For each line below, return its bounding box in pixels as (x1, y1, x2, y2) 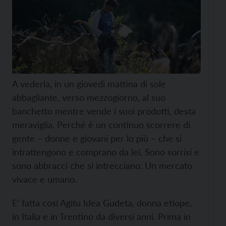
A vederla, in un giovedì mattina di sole (12, 78, 166, 90)
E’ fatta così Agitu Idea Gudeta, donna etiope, (12, 197, 192, 209)
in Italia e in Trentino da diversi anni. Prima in (12, 211, 191, 222)
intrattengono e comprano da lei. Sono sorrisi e (12, 146, 199, 158)
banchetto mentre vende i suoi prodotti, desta (12, 105, 196, 117)
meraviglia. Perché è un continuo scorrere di (12, 119, 190, 131)
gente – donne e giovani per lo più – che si (12, 133, 182, 144)
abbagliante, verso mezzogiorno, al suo (12, 92, 165, 103)
